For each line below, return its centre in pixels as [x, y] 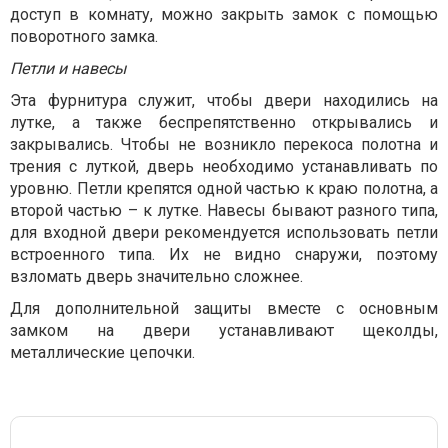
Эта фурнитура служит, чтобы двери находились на [224, 100]
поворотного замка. [84, 36]
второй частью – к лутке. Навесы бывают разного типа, [224, 210]
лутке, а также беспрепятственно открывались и [224, 122]
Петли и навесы [68, 68]
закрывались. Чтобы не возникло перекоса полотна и [224, 144]
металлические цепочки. [102, 352]
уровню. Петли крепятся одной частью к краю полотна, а [224, 188]
